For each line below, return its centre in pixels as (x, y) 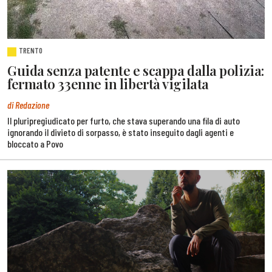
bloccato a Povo (35, 143)
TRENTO (31, 51)
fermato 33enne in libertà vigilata (108, 83)
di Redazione (28, 105)
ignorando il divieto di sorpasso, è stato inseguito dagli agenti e (121, 132)
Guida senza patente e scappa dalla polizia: (136, 70)
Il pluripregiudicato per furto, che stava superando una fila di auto (124, 120)
